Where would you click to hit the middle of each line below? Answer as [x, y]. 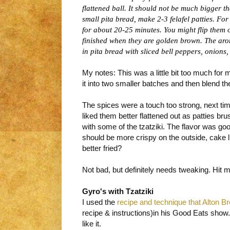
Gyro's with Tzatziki [118, 191]
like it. [92, 224]
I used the [100, 202]
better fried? [102, 148]
